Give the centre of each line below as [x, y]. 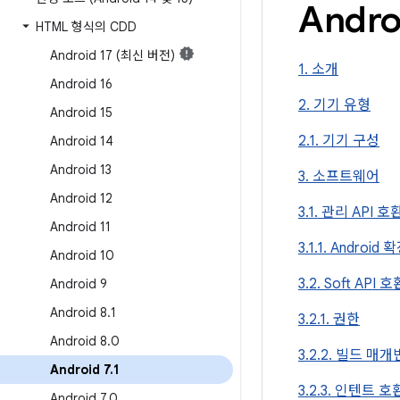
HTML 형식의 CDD [86, 27]
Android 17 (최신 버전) [112, 55]
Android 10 [82, 255]
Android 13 [81, 170]
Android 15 [81, 112]
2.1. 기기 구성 [339, 141]
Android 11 [80, 227]
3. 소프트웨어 [339, 177]
